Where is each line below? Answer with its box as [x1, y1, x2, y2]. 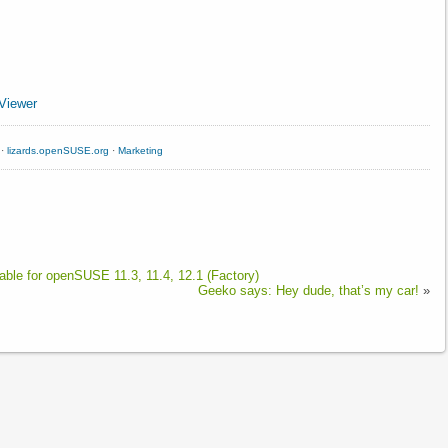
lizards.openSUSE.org [7, 145, 109, 157]
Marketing [118, 145, 163, 157]
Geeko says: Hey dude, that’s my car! [198, 282, 419, 298]
